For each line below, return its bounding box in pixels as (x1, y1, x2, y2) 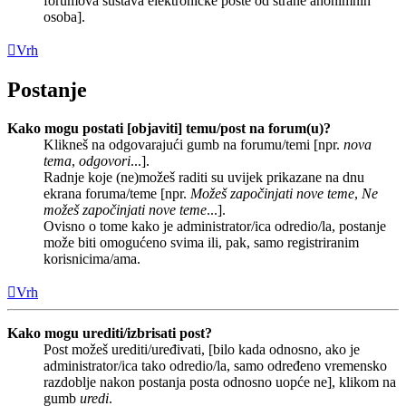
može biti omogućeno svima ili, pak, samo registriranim (43, 234, 359, 250)
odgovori (79, 152, 130, 169)
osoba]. (43, 8, 85, 24)
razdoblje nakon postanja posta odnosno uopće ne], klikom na (43, 373, 396, 390)
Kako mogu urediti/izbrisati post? (7, 324, 212, 341)
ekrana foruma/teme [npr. (43, 185, 190, 201)
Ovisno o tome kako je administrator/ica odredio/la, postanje (43, 217, 386, 234)
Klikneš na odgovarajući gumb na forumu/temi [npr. (43, 136, 343, 152)
